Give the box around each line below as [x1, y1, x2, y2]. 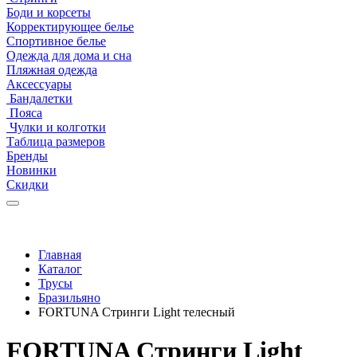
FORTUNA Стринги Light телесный [38, 305, 235, 319]
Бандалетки [6, 92, 73, 105]
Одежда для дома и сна [6, 49, 131, 62]
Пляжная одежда [6, 63, 97, 76]
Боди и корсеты [6, 6, 91, 19]
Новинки [6, 163, 57, 177]
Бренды [6, 149, 48, 163]
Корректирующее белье [6, 20, 134, 33]
